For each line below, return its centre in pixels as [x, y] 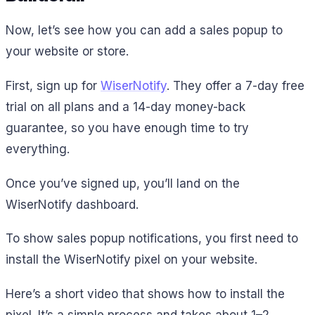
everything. [38, 149]
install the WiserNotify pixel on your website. [131, 260]
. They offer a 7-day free [236, 85]
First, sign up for [53, 85]
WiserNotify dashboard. [72, 204]
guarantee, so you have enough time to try [127, 128]
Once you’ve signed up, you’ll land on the [123, 183]
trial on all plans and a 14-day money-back [126, 107]
